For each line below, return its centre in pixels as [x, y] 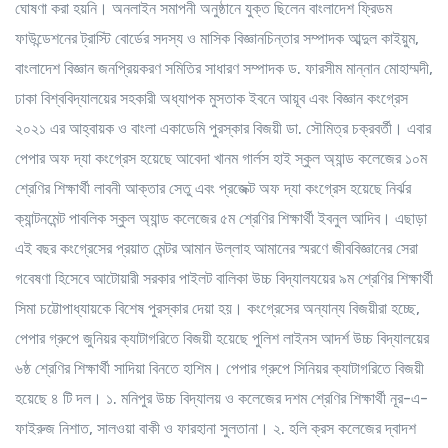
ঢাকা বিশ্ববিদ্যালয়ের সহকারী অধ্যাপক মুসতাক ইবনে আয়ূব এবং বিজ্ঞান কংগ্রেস [211, 98]
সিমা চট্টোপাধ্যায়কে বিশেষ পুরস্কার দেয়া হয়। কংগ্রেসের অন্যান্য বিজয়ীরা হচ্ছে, [217, 308]
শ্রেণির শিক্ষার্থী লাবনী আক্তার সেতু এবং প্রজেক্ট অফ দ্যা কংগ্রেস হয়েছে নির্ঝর [213, 188]
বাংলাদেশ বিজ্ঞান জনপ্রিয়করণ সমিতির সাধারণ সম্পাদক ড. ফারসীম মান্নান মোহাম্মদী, [224, 68]
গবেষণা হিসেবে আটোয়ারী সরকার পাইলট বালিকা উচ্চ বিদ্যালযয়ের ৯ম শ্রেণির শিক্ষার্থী [224, 278]
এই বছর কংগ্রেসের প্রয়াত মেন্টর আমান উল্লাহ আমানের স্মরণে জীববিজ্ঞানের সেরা [216, 248]
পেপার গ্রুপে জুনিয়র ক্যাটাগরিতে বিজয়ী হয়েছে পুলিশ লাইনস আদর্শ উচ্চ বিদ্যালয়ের [222, 338]
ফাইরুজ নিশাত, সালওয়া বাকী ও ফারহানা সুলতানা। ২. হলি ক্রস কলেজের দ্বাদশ [215, 428]
